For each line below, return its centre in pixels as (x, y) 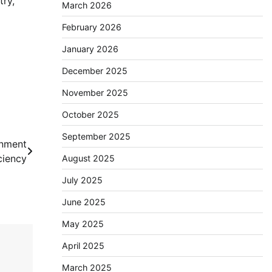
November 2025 (95, 93)
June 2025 (83, 202)
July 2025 (82, 180)
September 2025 (96, 136)
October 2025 (90, 114)
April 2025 (83, 246)
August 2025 (88, 158)
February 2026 (91, 27)
